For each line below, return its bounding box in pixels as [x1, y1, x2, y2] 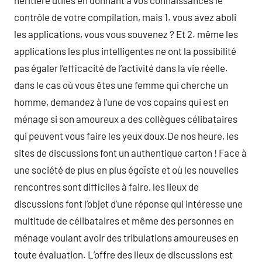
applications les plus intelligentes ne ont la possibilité [14, 45, 236, 57]
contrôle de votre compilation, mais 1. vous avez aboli [14, 11, 236, 23]
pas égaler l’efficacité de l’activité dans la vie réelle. [14, 62, 228, 74]
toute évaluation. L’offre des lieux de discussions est [14, 249, 233, 260]
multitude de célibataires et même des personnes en [14, 215, 234, 226]
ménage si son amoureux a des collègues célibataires [14, 113, 237, 125]
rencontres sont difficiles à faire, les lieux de [14, 181, 199, 192]
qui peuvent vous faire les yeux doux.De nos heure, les [14, 130, 239, 142]
